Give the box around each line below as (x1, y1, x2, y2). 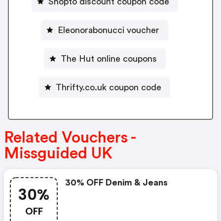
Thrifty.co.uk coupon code (56, 82, 161, 92)
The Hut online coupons (60, 54, 157, 63)
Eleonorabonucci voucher (58, 25, 159, 35)
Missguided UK (4, 145, 112, 161)
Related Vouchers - (4, 129, 135, 146)
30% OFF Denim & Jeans (65, 178, 168, 187)
